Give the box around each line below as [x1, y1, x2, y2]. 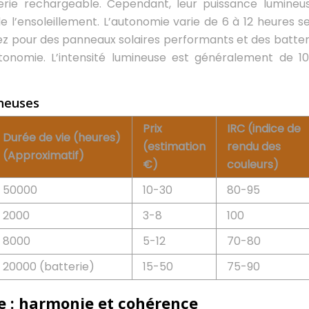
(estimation [143, 139, 206, 154]
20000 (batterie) [3, 259, 94, 275]
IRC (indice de [227, 121, 301, 137]
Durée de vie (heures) [3, 130, 121, 146]
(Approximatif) [3, 148, 84, 163]
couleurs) [227, 157, 279, 172]
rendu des [227, 139, 281, 154]
